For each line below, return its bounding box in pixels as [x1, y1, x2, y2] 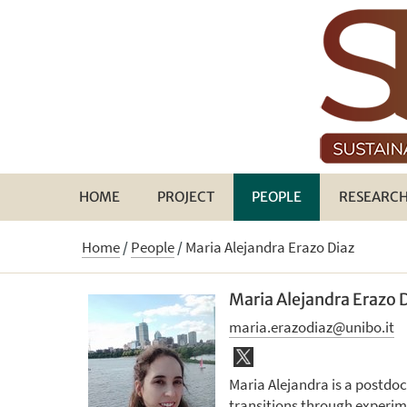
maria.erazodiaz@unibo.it [229, 316, 394, 337]
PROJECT [157, 188, 214, 205]
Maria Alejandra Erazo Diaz [184, 237, 354, 258]
